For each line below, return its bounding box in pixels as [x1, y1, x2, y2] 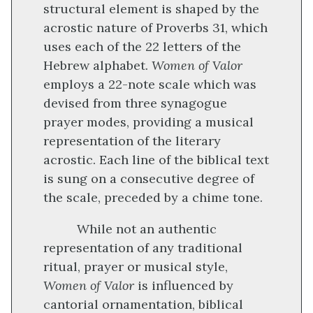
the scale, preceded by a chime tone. [43, 189, 263, 206]
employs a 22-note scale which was [43, 76, 256, 93]
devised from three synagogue [43, 95, 227, 112]
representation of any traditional [43, 240, 242, 256]
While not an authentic [77, 221, 217, 238]
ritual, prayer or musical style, [43, 259, 228, 275]
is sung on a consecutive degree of [43, 170, 254, 187]
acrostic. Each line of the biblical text [43, 152, 269, 168]
